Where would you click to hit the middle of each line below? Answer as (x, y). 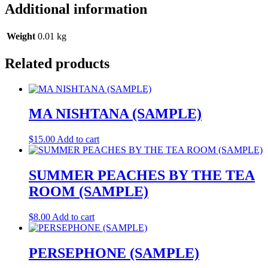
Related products (57, 63)
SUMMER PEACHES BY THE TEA (142, 176)
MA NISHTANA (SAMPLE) (115, 114)
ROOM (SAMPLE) (89, 192)
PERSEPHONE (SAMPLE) (114, 253)
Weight (21, 36)
